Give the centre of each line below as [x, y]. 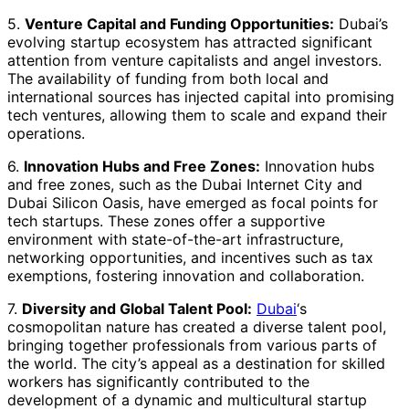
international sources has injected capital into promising [201, 96]
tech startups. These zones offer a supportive [166, 220]
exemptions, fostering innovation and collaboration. [186, 275]
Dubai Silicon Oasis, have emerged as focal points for [193, 202]
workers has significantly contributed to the [158, 381]
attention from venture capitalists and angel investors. [194, 60]
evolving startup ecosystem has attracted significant [190, 42]
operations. [46, 133]
